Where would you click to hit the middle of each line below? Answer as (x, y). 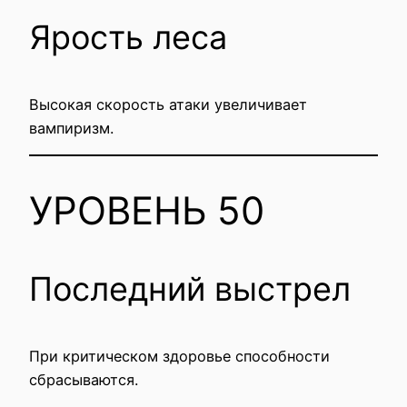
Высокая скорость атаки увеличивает (168, 104)
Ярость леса (128, 37)
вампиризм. (71, 128)
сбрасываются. (84, 379)
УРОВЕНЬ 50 (147, 210)
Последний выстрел (190, 288)
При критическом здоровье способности (179, 356)
